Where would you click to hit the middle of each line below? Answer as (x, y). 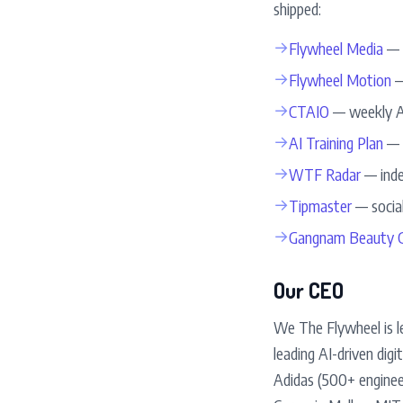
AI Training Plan (336, 143)
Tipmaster (320, 206)
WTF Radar (325, 174)
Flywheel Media (336, 48)
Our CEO (309, 290)
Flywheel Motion (340, 80)
